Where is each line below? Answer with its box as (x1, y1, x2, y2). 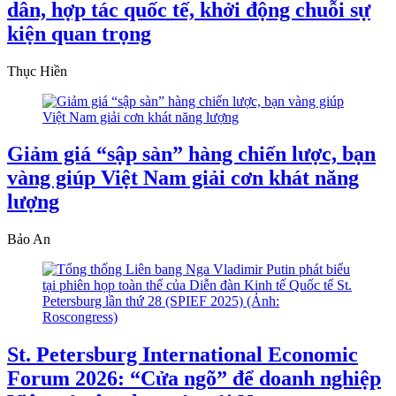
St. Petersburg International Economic (7, 343, 358, 367)
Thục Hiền (7, 63, 67, 79)
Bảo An (7, 232, 50, 247)
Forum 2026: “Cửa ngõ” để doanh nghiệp (7, 367, 381, 391)
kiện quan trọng (7, 21, 151, 45)
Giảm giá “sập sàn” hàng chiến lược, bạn (7, 142, 376, 166)
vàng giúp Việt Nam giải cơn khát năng (7, 166, 359, 190)
